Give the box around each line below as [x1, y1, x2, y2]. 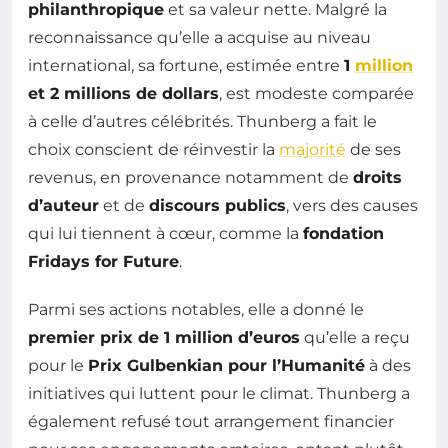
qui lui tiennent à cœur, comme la [28, 224, 303, 244]
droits [353, 168, 402, 188]
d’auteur [28, 196, 99, 216]
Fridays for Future [28, 252, 179, 272]
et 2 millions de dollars [28, 84, 219, 104]
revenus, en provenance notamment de [28, 168, 353, 188]
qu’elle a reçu [300, 328, 410, 348]
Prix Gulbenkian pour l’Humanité [88, 356, 365, 376]
